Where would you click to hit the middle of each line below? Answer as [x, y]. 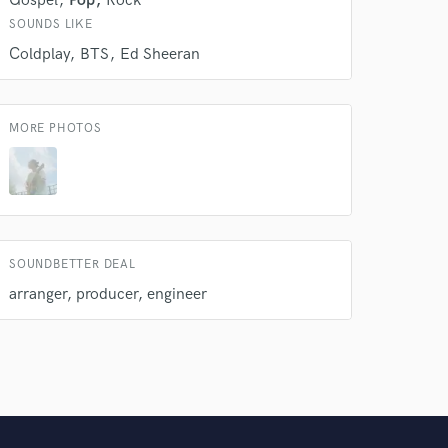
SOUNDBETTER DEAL [72, 264]
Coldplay [39, 54]
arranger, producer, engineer [108, 294]
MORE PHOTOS [55, 128]
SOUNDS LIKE [51, 24]
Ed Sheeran [160, 54]
